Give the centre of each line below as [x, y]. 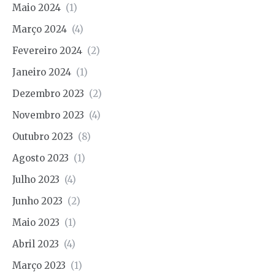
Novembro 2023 [48, 115]
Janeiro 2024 [42, 72]
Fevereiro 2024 [47, 50]
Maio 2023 [36, 222]
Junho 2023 [37, 201]
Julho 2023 [36, 179]
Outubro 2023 [43, 136]
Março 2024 [40, 29]
